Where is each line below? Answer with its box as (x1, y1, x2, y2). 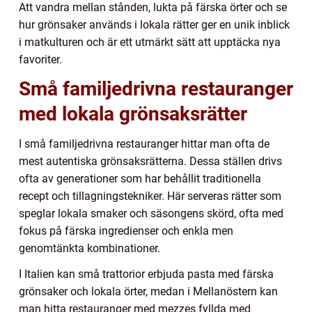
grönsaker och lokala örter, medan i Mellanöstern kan (19, 284, 278, 298)
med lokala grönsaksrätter (19, 102, 247, 125)
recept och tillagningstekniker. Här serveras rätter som (19, 189, 281, 203)
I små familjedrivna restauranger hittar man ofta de (19, 136, 270, 150)
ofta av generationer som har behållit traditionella (19, 171, 261, 185)
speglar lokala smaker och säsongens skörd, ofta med (19, 206, 283, 220)
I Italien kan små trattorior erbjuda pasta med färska (19, 267, 274, 281)
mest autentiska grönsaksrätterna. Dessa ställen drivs (19, 154, 282, 168)
